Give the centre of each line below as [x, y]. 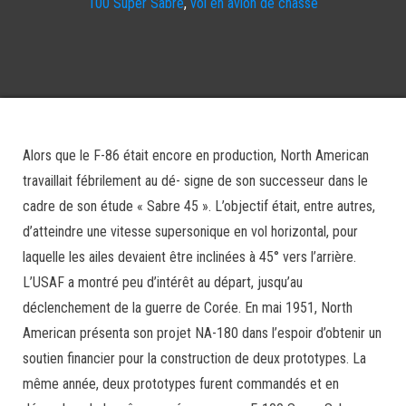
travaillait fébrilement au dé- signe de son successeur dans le [195, 181]
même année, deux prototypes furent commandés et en [181, 384]
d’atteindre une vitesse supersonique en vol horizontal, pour [190, 232]
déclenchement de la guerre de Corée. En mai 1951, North [188, 308]
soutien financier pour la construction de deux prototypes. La [194, 358]
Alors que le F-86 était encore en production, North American [196, 155]
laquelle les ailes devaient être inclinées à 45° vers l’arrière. [189, 257]
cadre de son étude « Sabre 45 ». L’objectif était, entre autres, [199, 206]
